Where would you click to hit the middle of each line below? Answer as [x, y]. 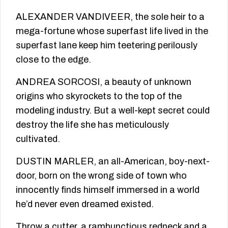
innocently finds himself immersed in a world [108, 190]
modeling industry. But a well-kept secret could [113, 110]
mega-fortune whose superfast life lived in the [112, 31]
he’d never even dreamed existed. [85, 204]
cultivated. [38, 139]
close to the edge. [53, 59]
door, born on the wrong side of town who [101, 175]
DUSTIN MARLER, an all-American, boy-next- [113, 161]
